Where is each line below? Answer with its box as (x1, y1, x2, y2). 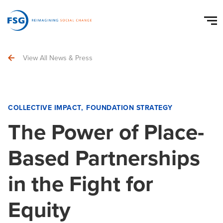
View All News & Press (23, 53, 93, 63)
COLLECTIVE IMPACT (8, 103, 81, 113)
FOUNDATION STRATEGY (86, 103, 173, 113)
